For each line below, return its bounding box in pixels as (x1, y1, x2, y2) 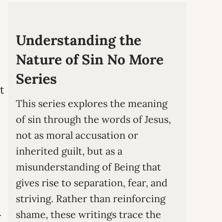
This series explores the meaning (16, 97, 167, 110)
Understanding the (16, 31, 141, 49)
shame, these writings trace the (16, 208, 161, 221)
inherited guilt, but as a (16, 145, 122, 157)
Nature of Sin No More (16, 51, 164, 68)
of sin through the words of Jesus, (16, 113, 171, 125)
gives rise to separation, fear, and (16, 176, 167, 189)
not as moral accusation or (16, 129, 138, 141)
